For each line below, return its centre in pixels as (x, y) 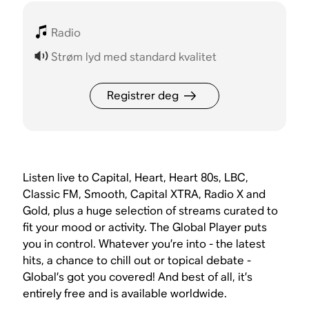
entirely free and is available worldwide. (125, 294)
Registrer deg (143, 96)
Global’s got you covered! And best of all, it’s (138, 277)
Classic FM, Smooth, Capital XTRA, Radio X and (144, 195)
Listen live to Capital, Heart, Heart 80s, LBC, (136, 178)
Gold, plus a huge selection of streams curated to (151, 211)
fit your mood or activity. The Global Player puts (145, 228)
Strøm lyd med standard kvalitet (133, 57)
